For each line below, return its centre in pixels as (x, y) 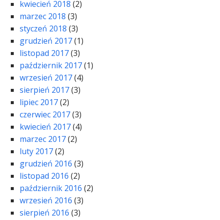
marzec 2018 (43, 16)
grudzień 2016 (46, 164)
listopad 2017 (44, 53)
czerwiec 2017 (45, 115)
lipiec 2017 (39, 102)
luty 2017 (36, 151)
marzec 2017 (43, 139)
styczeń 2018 (43, 29)
